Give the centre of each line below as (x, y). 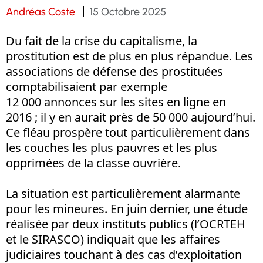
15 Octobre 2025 (128, 11)
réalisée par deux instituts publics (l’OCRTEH (126, 224)
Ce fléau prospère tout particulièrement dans (128, 132)
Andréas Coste (41, 11)
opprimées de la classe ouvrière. (95, 163)
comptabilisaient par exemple (87, 86)
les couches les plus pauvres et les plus (112, 147)
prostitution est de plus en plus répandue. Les (129, 56)
